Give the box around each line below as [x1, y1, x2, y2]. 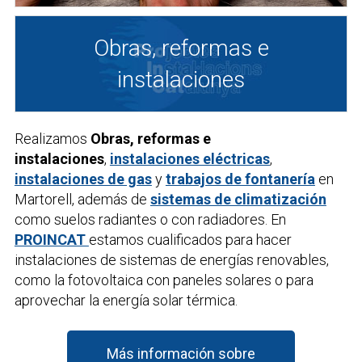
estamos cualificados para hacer [88, 230, 292, 248]
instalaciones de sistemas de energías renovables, [14, 250, 329, 268]
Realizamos [14, 129, 90, 147]
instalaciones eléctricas [109, 149, 270, 167]
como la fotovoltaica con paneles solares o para [14, 271, 314, 288]
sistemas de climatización [149, 190, 326, 208]
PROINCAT [14, 230, 89, 248]
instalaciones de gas [14, 170, 152, 187]
